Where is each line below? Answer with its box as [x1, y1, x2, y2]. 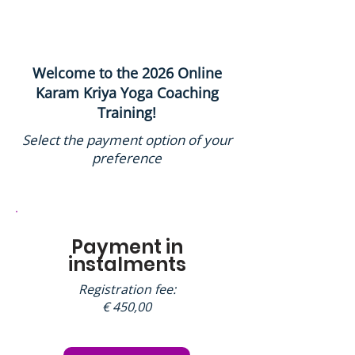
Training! [97, 103, 156, 122]
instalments [67, 251, 186, 277]
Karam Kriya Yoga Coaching [35, 83, 219, 102]
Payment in [71, 234, 183, 260]
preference [92, 149, 162, 167]
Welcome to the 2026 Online [32, 63, 222, 82]
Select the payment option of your [21, 131, 232, 149]
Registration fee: [78, 281, 176, 298]
